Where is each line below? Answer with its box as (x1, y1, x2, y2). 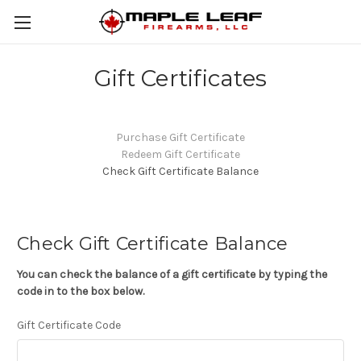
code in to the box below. (17, 284, 144, 298)
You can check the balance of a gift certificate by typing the (17, 267, 327, 281)
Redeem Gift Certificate (121, 147, 240, 161)
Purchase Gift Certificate (116, 131, 245, 144)
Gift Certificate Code (17, 317, 121, 332)
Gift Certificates (93, 64, 268, 92)
